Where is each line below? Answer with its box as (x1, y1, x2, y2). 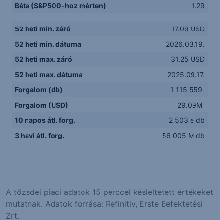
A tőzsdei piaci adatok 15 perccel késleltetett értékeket (6, 187, 213, 197)
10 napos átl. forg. (15, 115, 76, 124)
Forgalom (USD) (15, 100, 69, 109)
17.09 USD (171, 24, 205, 33)
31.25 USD (171, 55, 205, 63)
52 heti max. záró (15, 55, 73, 63)
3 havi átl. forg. (15, 131, 65, 139)
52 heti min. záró (15, 24, 71, 33)
